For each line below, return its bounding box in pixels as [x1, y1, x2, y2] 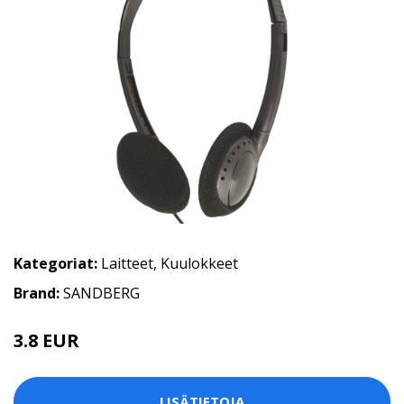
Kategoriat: [14, 252, 97, 273]
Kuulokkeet [161, 252, 238, 273]
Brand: [14, 282, 63, 303]
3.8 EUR [14, 327, 79, 353]
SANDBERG [63, 282, 140, 303]
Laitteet [101, 252, 153, 273]
